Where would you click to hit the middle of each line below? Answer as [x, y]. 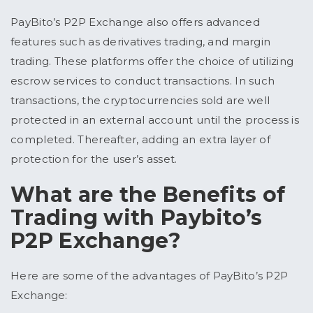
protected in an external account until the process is [155, 120]
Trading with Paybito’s [137, 218]
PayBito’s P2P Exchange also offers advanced [135, 22]
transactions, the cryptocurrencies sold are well [140, 101]
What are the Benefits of [148, 195]
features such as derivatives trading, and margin [141, 42]
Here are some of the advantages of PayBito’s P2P [150, 276]
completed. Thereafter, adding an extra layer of [141, 140]
